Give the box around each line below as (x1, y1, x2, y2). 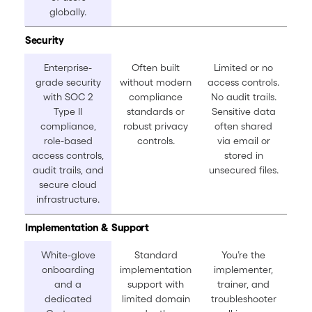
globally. (49, 6, 86, 18)
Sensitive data (211, 106, 276, 118)
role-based (43, 135, 93, 147)
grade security (35, 77, 101, 88)
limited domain (121, 293, 190, 305)
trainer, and (217, 279, 270, 290)
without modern (120, 77, 192, 88)
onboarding (41, 264, 95, 276)
